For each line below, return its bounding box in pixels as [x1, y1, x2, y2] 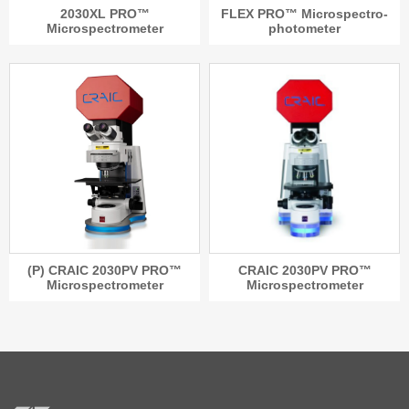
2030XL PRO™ [59, 6, 150, 21]
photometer [268, 21, 341, 37]
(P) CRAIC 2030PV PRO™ [27, 263, 182, 278]
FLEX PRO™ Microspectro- [221, 6, 388, 22]
